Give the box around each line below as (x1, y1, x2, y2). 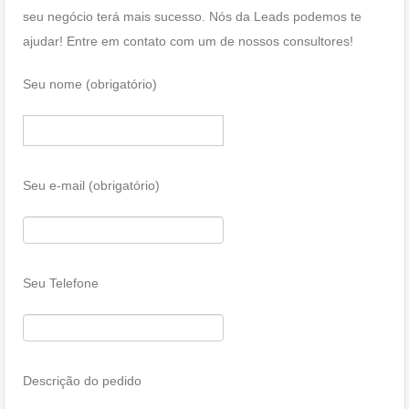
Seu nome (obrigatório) (23, 77, 157, 91)
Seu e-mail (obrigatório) (23, 178, 160, 193)
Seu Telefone (23, 276, 99, 290)
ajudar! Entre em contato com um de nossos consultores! (23, 34, 353, 48)
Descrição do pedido (23, 373, 142, 388)
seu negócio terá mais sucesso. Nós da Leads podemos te (23, 9, 362, 24)
